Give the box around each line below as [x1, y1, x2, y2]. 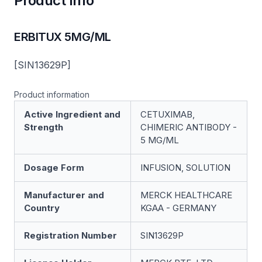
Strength [24, 122, 63, 133]
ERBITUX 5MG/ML [14, 30, 111, 44]
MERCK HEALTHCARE [140, 189, 232, 201]
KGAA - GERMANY [140, 202, 216, 213]
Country [24, 202, 60, 213]
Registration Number [24, 230, 117, 241]
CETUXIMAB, [140, 109, 195, 120]
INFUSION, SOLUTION [140, 162, 230, 173]
